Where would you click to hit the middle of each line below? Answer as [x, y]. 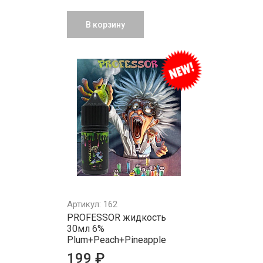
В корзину [105, 25]
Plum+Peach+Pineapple [117, 240]
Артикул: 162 [92, 204]
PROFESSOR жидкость [117, 218]
